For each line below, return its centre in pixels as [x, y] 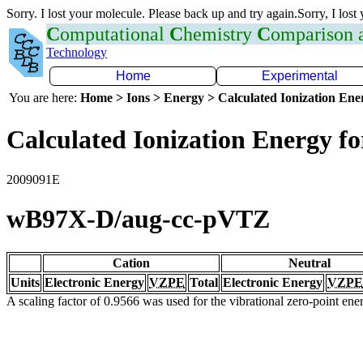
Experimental [300, 76]
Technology [77, 52]
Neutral [310, 263]
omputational [115, 34]
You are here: [45, 98]
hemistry [220, 34]
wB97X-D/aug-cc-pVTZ [138, 219]
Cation [131, 263]
